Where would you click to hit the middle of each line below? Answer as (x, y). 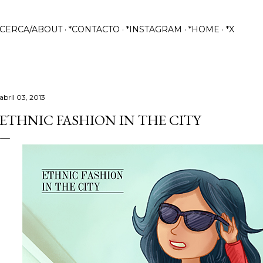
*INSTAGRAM (154, 29)
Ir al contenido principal (131, 15)
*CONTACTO (94, 29)
